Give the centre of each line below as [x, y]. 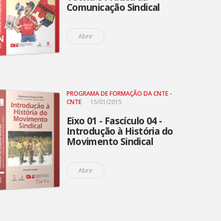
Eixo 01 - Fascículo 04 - [114, 121]
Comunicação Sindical [113, 7]
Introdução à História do [120, 131]
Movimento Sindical [110, 142]
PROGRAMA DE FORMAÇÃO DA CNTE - [119, 93]
